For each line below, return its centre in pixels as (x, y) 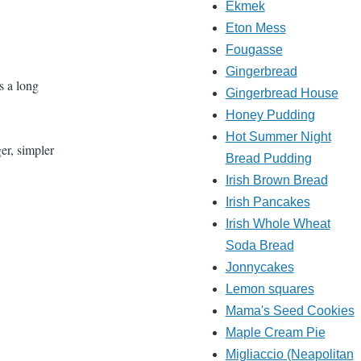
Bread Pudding (268, 159)
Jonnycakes (259, 268)
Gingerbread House (282, 93)
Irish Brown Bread (276, 180)
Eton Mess (255, 28)
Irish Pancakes (268, 202)
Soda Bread (259, 246)
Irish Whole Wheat (278, 224)
